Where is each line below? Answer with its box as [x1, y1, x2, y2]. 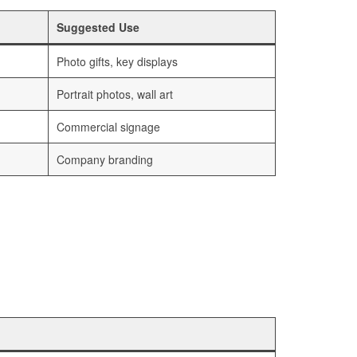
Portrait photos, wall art [57, 86, 173, 103]
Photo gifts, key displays [57, 53, 178, 70]
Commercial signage [57, 119, 160, 135]
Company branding [57, 151, 153, 168]
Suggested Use [57, 19, 139, 36]
